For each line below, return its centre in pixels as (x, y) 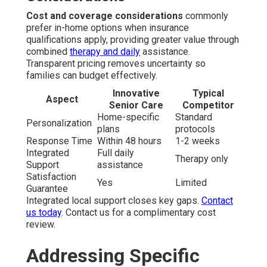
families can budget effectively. (92, 75)
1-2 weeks (198, 141)
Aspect (62, 99)
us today (44, 212)
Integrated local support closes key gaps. (114, 200)
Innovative (136, 93)
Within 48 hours (129, 141)
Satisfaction (51, 176)
